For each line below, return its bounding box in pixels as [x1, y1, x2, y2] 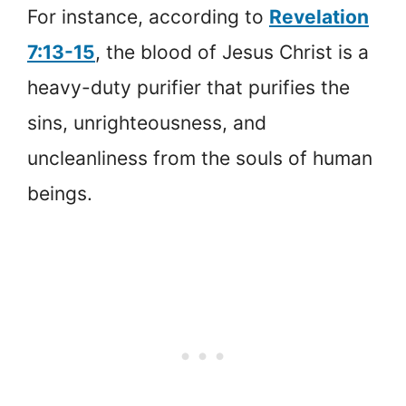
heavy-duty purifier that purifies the [27, 76, 350, 100]
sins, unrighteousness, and [27, 111, 266, 135]
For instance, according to [27, 5, 269, 29]
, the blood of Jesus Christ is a [95, 41, 369, 64]
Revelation [269, 5, 369, 29]
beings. [27, 182, 92, 206]
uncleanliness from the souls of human [27, 147, 372, 170]
